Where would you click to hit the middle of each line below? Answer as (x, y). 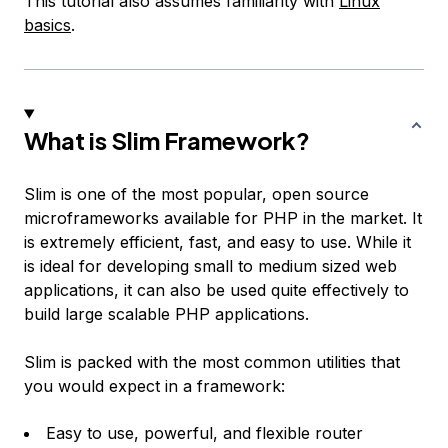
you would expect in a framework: (154, 386)
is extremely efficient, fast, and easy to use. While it (217, 242)
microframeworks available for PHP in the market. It (223, 218)
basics (47, 25)
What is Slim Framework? (167, 140)
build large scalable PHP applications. (166, 314)
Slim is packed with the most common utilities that (212, 362)
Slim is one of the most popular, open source (196, 194)
